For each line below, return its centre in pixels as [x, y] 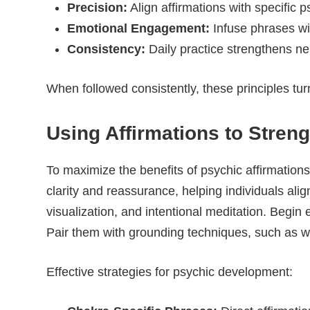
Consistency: [106, 49]
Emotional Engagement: [138, 28]
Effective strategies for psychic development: [170, 272]
